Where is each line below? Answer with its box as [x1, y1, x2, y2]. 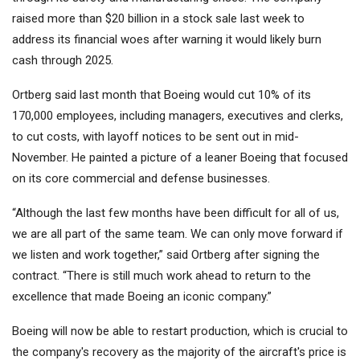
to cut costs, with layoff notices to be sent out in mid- [12, 129, 299, 145]
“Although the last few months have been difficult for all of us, [12, 206, 339, 221]
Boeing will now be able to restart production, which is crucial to [12, 324, 348, 339]
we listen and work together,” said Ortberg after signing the [12, 247, 320, 263]
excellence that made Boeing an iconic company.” [12, 289, 272, 305]
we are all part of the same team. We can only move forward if [12, 227, 343, 242]
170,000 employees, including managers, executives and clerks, [12, 108, 343, 124]
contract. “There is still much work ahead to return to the [12, 268, 311, 284]
